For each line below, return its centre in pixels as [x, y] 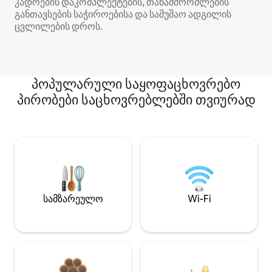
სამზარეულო [73, 199]
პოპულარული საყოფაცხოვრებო [136, 84]
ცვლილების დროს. [59, 27]
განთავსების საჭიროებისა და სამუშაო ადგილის [123, 15]
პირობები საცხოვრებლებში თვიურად [136, 100]
